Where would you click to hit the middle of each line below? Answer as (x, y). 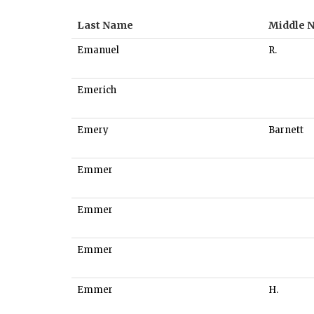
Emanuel (98, 50)
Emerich (97, 90)
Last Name (105, 26)
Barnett (286, 130)
